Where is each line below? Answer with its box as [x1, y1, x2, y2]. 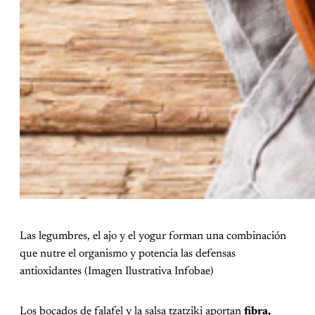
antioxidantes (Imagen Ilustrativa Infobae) [20, 266, 214, 278]
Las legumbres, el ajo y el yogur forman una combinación [20, 231, 286, 243]
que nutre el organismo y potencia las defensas [20, 248, 236, 260]
